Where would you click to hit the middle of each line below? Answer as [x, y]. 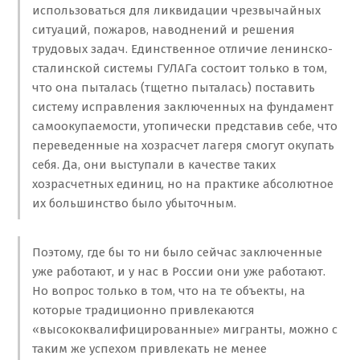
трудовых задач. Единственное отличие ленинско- [182, 49]
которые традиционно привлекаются [143, 310]
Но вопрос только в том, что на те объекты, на [168, 290]
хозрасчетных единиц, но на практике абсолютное [182, 184]
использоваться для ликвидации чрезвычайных [176, 11]
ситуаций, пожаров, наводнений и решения [163, 30]
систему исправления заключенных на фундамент [182, 107]
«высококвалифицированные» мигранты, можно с [184, 329]
